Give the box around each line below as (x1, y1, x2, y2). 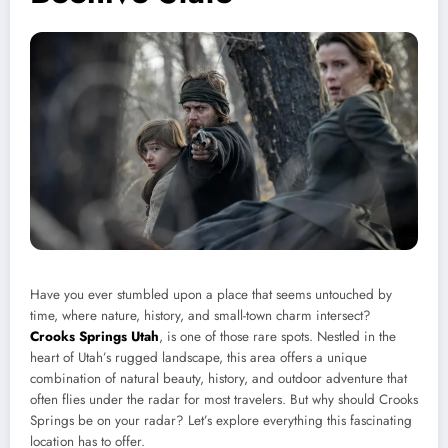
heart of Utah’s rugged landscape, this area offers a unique (30, 348, 367, 368)
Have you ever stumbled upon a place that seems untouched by (30, 285, 392, 305)
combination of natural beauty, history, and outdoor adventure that (30, 369, 407, 389)
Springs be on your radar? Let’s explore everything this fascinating (30, 411, 412, 431)
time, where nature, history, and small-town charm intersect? (30, 306, 371, 326)
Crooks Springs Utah (30, 327, 159, 347)
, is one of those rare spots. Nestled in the (159, 327, 396, 347)
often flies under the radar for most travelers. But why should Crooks (30, 390, 418, 410)
